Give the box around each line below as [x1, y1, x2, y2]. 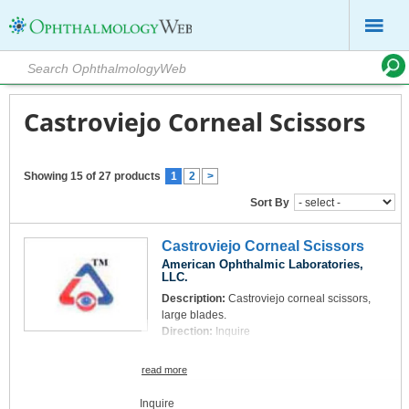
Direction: [162, 325, 215, 338]
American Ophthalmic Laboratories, [162, 257, 363, 271]
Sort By [250, 196, 289, 209]
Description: [162, 292, 228, 305]
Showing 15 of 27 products [24, 170, 161, 183]
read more [142, 364, 187, 375]
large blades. [162, 309, 226, 321]
